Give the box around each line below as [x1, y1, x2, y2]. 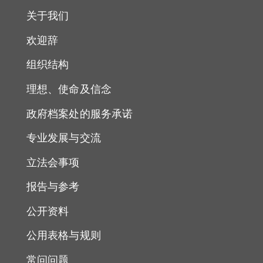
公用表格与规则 [26, 230, 101, 242]
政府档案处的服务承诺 [26, 107, 133, 120]
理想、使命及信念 [26, 83, 112, 95]
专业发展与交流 [26, 132, 101, 144]
